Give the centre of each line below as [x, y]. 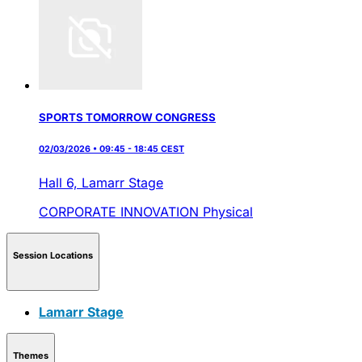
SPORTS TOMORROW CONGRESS [127, 117]
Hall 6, [60, 182]
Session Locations [53, 256]
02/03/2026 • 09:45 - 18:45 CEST [112, 149]
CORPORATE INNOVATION [121, 211]
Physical [228, 211]
